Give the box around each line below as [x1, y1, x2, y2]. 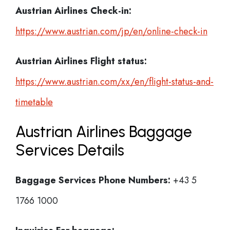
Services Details [15, 141, 124, 160]
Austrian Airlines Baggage [15, 122, 192, 141]
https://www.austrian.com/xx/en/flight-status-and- [15, 75, 214, 88]
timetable [15, 95, 53, 109]
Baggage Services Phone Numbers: [15, 174, 170, 187]
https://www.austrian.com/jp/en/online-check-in [15, 25, 207, 38]
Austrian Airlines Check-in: [15, 4, 131, 17]
